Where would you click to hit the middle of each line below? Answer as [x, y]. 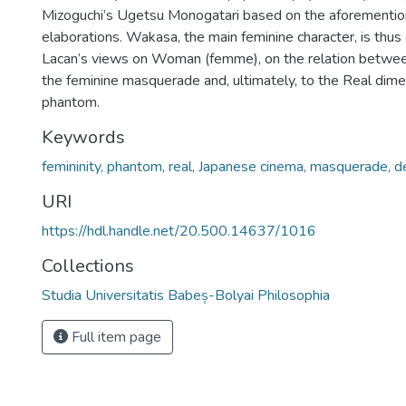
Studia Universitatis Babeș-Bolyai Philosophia [186, 295]
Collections [88, 266]
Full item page [115, 337]
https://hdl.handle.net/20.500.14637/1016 [179, 231]
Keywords [83, 137]
